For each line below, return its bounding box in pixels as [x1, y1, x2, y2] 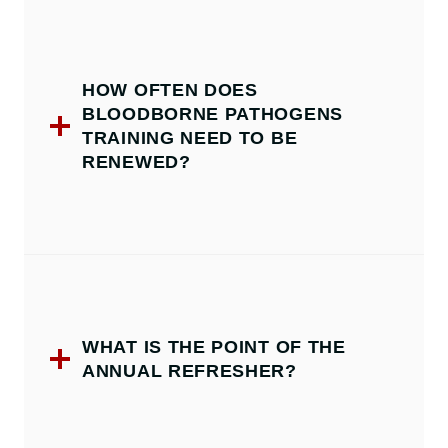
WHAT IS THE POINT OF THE [82, 337, 346, 358]
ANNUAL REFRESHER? [82, 361, 297, 382]
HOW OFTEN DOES [82, 80, 258, 101]
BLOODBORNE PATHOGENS [82, 104, 343, 125]
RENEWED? [82, 152, 191, 173]
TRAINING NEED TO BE [82, 128, 298, 149]
